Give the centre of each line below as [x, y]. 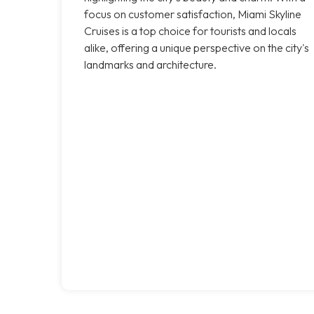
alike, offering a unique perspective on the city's [197, 47]
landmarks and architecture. [150, 64]
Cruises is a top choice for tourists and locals [190, 30]
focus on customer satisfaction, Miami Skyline [193, 14]
